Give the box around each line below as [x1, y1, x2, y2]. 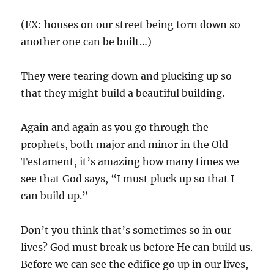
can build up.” [21, 189, 89, 202]
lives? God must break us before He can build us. [21, 240, 253, 253]
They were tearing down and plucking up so [21, 69, 232, 82]
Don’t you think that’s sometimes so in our [21, 223, 232, 236]
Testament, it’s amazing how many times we [21, 155, 240, 168]
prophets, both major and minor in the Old [21, 138, 229, 150]
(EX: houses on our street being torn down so [21, 18, 241, 31]
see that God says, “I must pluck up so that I [21, 172, 235, 185]
